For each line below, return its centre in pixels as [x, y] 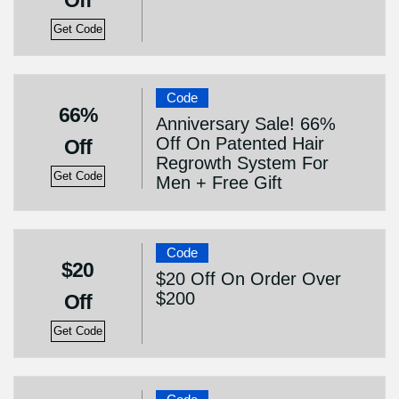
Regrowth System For [242, 163]
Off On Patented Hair [240, 143]
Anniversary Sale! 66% [245, 124]
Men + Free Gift [219, 183]
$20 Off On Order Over [248, 279]
